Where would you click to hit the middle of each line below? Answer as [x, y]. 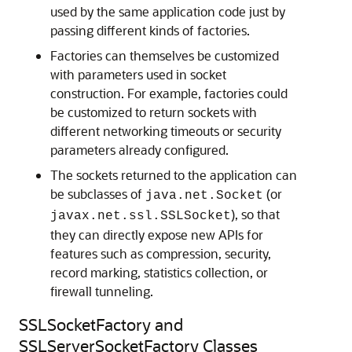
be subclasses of [98, 194]
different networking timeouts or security [166, 131]
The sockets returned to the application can [174, 175]
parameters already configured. [139, 150]
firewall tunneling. [102, 291]
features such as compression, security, [161, 254]
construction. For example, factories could [169, 93]
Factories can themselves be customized [165, 56]
